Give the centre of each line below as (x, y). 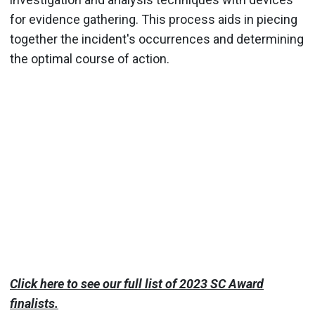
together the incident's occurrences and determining (157, 39)
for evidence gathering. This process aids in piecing (154, 19)
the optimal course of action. (91, 59)
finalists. (34, 303)
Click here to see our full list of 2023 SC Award (137, 283)
